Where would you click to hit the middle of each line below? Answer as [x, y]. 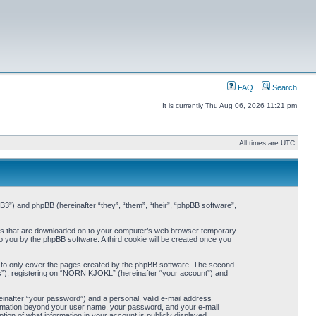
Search [284, 87]
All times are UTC [267, 143]
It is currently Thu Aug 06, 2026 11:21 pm [230, 105]
